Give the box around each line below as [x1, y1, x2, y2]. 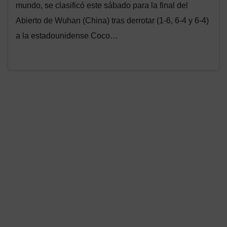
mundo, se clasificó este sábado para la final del [16, 1, 188, 10]
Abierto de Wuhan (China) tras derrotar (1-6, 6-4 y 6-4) [16, 16, 209, 25]
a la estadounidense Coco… [16, 31, 118, 41]
